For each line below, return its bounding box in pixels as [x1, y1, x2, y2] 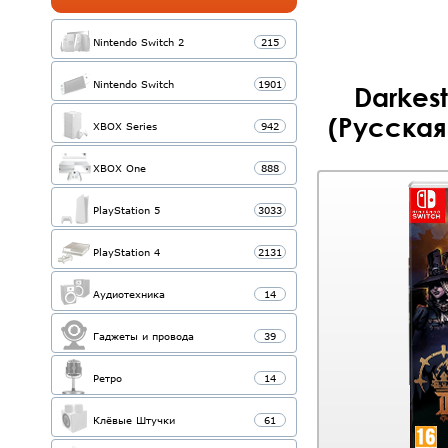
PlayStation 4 [93, 246, 160, 258]
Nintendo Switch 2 [93, 36, 184, 48]
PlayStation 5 [93, 204, 160, 216]
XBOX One [93, 162, 146, 174]
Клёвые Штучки [93, 414, 175, 426]
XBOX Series [93, 120, 157, 132]
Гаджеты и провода [93, 330, 194, 342]
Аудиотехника [93, 288, 165, 300]
